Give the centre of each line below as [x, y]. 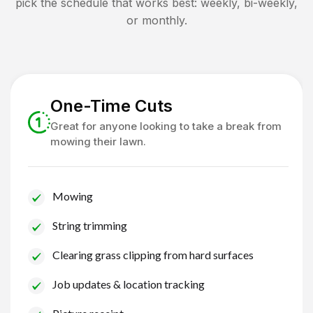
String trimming [90, 225]
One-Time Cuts [111, 105]
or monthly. [156, 20]
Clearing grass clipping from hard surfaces [153, 254]
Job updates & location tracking [129, 284]
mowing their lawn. [98, 141]
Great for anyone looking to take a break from [166, 126]
